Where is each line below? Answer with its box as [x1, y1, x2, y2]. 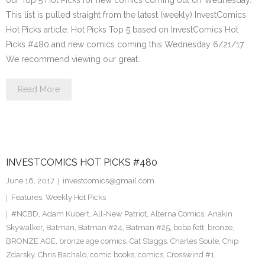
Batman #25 [126, 223, 170, 232]
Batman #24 [78, 223, 122, 232]
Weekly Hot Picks [46, 193, 106, 202]
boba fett [173, 223, 204, 232]
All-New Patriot [93, 209, 147, 218]
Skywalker [6, 223, 43, 232]
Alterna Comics [150, 209, 204, 218]
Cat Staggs [130, 237, 167, 245]
